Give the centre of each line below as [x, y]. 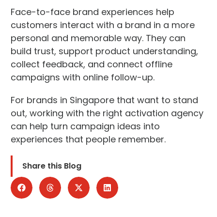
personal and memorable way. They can [98, 38]
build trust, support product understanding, [105, 51]
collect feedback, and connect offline [92, 64]
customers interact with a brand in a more [103, 25]
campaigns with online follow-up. [83, 77]
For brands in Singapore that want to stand [105, 100]
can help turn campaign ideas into [85, 126]
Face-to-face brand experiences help [93, 12]
